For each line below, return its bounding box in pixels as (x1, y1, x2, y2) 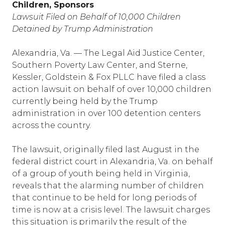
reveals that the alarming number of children (12, 181, 204, 190)
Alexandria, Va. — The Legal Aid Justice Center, (12, 48, 204, 58)
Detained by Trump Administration (12, 24, 153, 34)
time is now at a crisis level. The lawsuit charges (12, 205, 210, 214)
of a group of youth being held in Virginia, (12, 169, 190, 178)
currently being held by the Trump (12, 96, 158, 106)
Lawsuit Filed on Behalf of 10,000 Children (12, 12, 181, 22)
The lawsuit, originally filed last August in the (12, 145, 199, 154)
